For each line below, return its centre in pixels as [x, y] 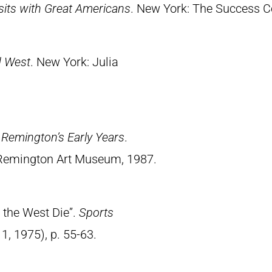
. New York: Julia [74, 62]
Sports [96, 212]
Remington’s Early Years [63, 137]
